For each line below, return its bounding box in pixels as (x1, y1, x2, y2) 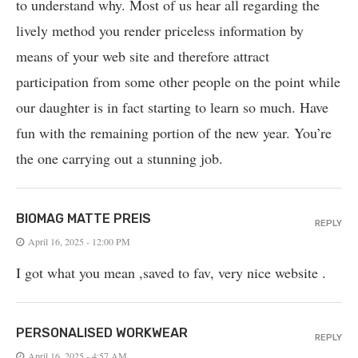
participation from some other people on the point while (16, 71, 340, 91)
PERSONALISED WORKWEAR (16, 324, 188, 340)
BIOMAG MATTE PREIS (16, 210, 151, 226)
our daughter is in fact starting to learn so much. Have (16, 97, 328, 117)
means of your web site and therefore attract (16, 46, 269, 66)
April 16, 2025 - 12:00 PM (28, 234, 130, 248)
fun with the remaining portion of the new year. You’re (16, 122, 332, 142)
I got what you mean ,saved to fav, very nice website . (16, 262, 326, 282)
